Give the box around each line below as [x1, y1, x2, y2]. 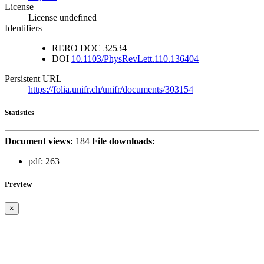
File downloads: [92, 136, 155, 146]
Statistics [5, 107, 34, 117]
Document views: [5, 136, 73, 146]
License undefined [28, 12, 97, 22]
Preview [5, 180, 32, 189]
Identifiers [5, 22, 42, 33]
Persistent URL [5, 73, 62, 84]
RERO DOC [52, 42, 101, 53]
